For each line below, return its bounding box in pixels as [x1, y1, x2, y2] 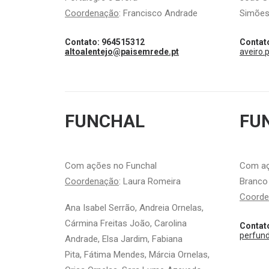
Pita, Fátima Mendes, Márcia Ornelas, [65, 249, 210, 260]
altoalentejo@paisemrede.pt [65, 47, 179, 56]
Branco [240, 176, 268, 187]
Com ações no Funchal [65, 160, 157, 171]
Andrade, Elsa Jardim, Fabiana [65, 234, 183, 244]
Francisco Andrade [123, 8, 198, 19]
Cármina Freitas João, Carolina [65, 218, 187, 229]
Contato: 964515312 [65, 37, 145, 47]
